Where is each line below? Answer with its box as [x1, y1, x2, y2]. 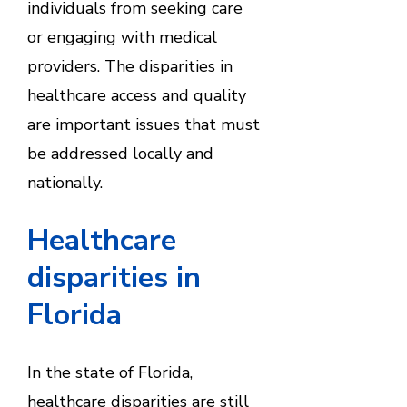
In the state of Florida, [26, 361, 193, 383]
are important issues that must [26, 114, 260, 136]
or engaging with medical [26, 26, 217, 49]
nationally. [26, 172, 103, 194]
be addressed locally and [26, 143, 213, 165]
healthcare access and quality [26, 84, 246, 107]
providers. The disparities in [26, 55, 233, 78]
